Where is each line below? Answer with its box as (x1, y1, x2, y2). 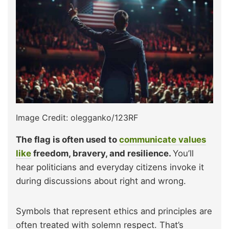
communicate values (119, 134, 206, 145)
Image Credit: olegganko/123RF (16, 112, 138, 123)
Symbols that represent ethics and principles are (16, 205, 212, 216)
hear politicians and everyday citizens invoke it (16, 162, 204, 172)
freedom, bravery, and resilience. (31, 148, 173, 158)
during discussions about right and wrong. (16, 175, 186, 186)
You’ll (173, 148, 194, 158)
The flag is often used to (16, 134, 119, 145)
